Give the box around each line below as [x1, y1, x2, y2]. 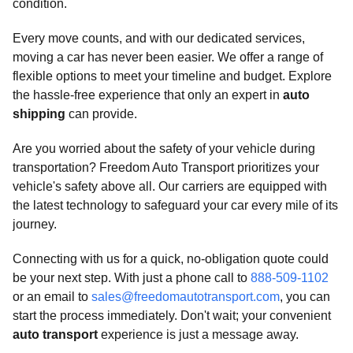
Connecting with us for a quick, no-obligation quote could [13, 252, 329, 266]
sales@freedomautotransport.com [91, 290, 280, 303]
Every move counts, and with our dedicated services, [13, 32, 305, 45]
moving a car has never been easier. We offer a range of [13, 50, 323, 64]
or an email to [13, 290, 91, 303]
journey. [13, 217, 57, 231]
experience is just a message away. [98, 328, 299, 341]
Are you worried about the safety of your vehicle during [13, 142, 315, 155]
